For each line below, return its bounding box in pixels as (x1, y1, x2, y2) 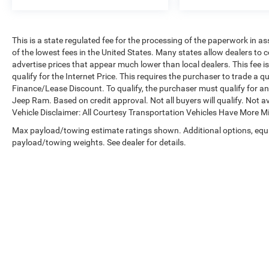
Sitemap (234, 235, 261, 244)
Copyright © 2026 (130, 235, 190, 244)
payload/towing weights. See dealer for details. (12, 137, 186, 147)
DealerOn (199, 235, 229, 244)
